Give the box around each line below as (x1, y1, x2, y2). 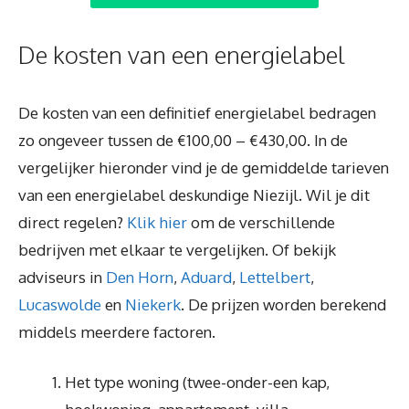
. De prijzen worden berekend (181, 294, 386, 314)
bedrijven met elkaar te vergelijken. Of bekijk (18, 239, 336, 259)
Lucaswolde (18, 294, 101, 314)
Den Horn (106, 267, 173, 287)
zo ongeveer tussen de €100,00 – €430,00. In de (18, 130, 348, 150)
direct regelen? (18, 212, 127, 232)
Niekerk (125, 294, 181, 314)
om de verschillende (187, 212, 335, 232)
